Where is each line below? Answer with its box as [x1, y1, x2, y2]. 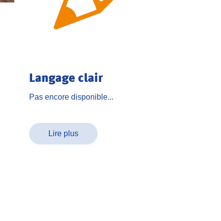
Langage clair [29, 70, 103, 85]
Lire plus [48, 129, 78, 138]
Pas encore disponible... [29, 93, 113, 102]
